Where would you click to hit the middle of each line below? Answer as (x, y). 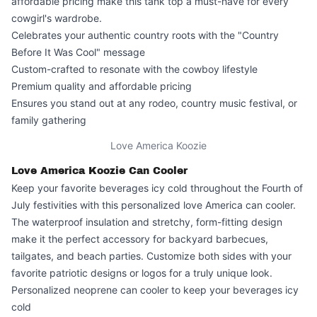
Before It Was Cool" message (78, 52)
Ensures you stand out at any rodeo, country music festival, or (154, 103)
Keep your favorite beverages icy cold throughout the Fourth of (157, 188)
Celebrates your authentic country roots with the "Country (145, 35)
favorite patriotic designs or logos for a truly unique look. (142, 273)
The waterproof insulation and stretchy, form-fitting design (147, 222)
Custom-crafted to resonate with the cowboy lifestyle (134, 69)
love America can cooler (238, 205)
